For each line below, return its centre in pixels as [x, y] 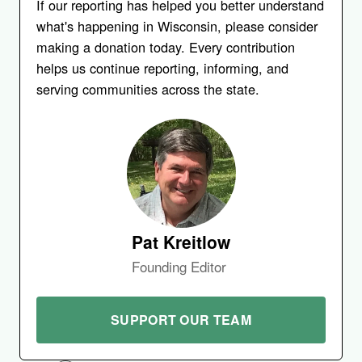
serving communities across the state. [148, 89]
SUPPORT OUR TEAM [181, 320]
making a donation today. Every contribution [166, 47]
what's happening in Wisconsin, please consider [177, 26]
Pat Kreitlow [181, 242]
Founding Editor [179, 267]
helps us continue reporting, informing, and [162, 68]
